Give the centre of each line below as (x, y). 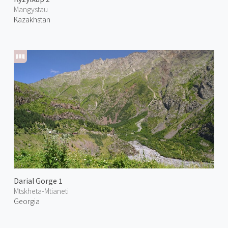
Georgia (26, 201)
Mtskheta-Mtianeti (41, 191)
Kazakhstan (32, 19)
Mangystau (31, 9)
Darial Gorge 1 (38, 181)
